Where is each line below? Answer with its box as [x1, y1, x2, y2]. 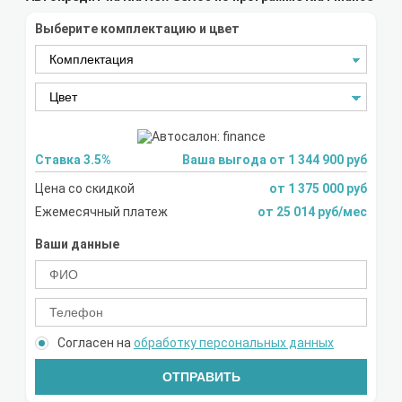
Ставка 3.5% [35, 153, 111, 168]
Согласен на [57, 336, 134, 351]
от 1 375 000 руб [269, 181, 367, 197]
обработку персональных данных [134, 336, 334, 351]
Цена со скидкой [35, 181, 135, 197]
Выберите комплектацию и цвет [35, 22, 240, 37]
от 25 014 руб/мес [318, 205, 367, 220]
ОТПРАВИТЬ [162, 370, 240, 385]
